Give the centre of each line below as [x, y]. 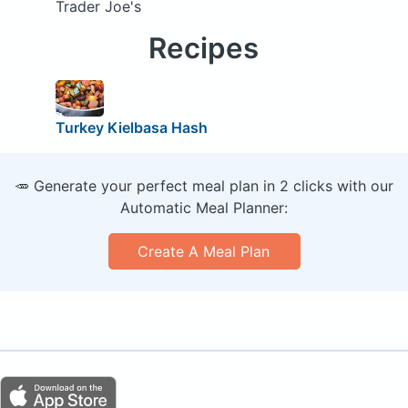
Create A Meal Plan [204, 251]
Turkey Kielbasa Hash [131, 127]
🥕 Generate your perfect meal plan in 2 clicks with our [204, 185]
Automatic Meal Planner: [204, 207]
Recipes [204, 49]
